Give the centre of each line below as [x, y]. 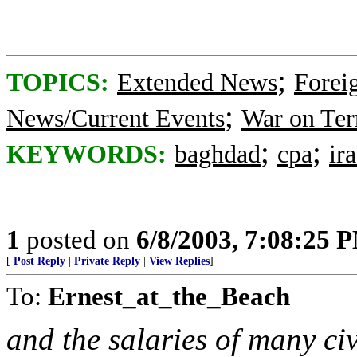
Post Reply [39, 261]
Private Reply [107, 261]
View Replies [179, 261]
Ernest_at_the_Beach [169, 296]
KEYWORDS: [86, 154]
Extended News [197, 82]
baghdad [218, 154]
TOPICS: [58, 82]
